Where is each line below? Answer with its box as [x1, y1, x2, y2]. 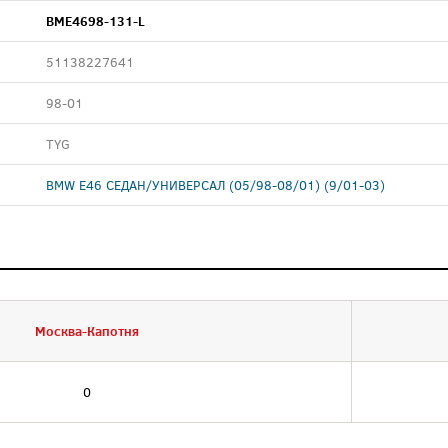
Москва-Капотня [35, 322, 139, 340]
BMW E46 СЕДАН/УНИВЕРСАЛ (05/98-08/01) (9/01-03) [46, 176, 385, 194]
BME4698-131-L [46, 12, 145, 30]
